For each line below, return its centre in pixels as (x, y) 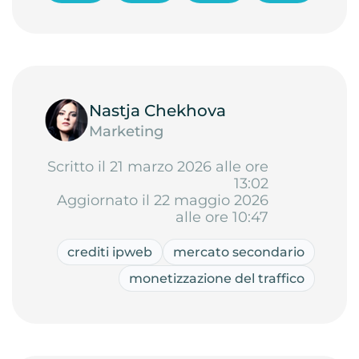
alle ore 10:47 (222, 217)
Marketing (126, 131)
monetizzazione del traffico (217, 278)
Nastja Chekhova (157, 110)
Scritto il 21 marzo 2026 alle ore (158, 167)
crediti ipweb (110, 252)
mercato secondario (239, 252)
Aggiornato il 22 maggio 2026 (163, 200)
